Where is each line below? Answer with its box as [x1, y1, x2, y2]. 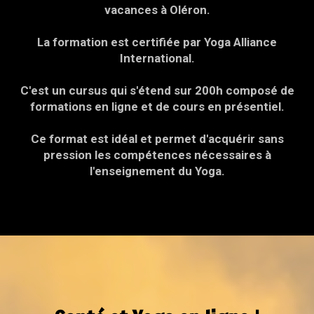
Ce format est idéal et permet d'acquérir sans [30, 131, 284, 146]
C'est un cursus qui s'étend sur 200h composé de [20, 83, 294, 97]
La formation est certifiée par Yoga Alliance [37, 34, 277, 49]
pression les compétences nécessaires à [43, 147, 271, 162]
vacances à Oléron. [104, 2, 210, 17]
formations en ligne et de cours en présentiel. [29, 99, 285, 114]
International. [119, 50, 195, 65]
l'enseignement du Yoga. [89, 163, 225, 178]
